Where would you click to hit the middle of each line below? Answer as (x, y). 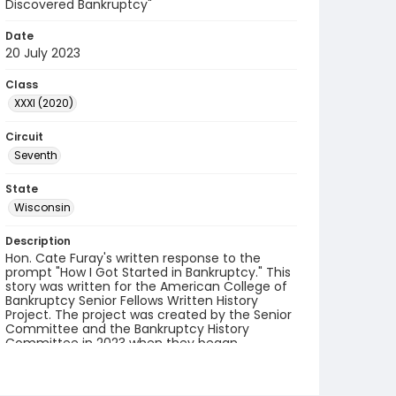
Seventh (36, 155)
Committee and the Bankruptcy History (127, 329)
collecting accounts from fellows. (109, 357)
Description (38, 241)
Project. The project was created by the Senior (148, 315)
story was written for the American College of (146, 286)
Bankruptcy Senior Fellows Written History (132, 301)
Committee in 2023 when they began (122, 343)
